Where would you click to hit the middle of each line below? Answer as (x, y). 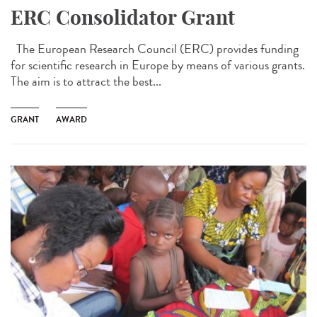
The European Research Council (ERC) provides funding (155, 48)
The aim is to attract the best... (86, 81)
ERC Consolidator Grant (123, 17)
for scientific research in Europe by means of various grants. (158, 65)
